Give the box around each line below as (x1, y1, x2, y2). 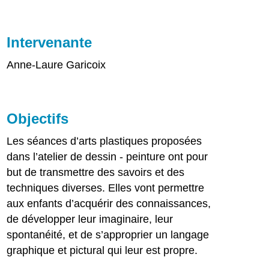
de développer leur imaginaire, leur (7, 213, 174, 226)
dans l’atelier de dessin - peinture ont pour (7, 151, 208, 163)
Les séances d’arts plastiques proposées (7, 135, 202, 148)
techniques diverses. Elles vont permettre (7, 182, 205, 195)
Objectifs (7, 110, 69, 127)
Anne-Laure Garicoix (7, 59, 106, 71)
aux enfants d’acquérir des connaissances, (7, 198, 211, 210)
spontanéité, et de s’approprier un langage (7, 229, 210, 241)
